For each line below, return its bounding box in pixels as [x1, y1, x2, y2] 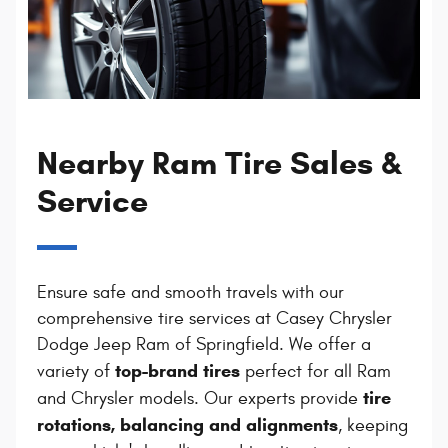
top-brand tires [114, 360, 240, 383]
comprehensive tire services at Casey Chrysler [36, 308, 392, 330]
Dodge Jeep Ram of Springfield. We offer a [36, 334, 371, 356]
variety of [36, 361, 115, 383]
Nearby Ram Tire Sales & [36, 143, 402, 184]
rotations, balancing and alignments [36, 414, 338, 437]
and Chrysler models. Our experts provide [36, 388, 363, 410]
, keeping [337, 415, 408, 437]
